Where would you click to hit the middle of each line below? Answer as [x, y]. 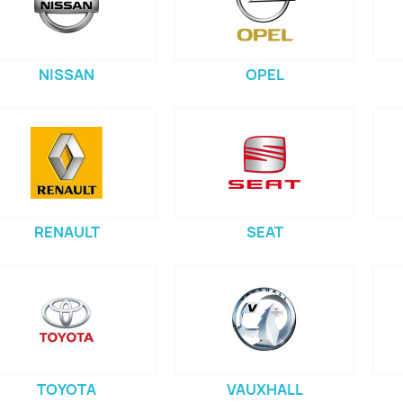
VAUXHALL [264, 390]
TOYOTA [67, 390]
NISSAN [67, 75]
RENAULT [67, 233]
